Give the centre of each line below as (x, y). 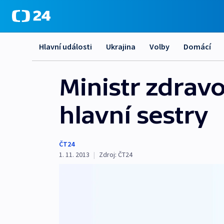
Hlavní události (65, 46)
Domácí (197, 46)
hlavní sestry (133, 115)
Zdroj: (108, 154)
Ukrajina (121, 46)
